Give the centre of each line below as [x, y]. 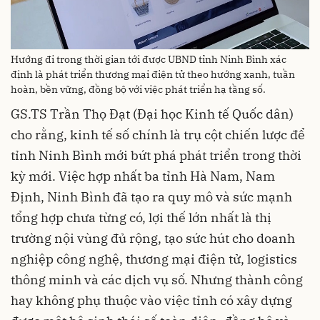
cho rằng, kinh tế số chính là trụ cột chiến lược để [158, 134]
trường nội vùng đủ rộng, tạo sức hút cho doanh [153, 238]
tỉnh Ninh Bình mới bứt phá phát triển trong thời [156, 155]
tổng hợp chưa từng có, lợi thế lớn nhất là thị [141, 217]
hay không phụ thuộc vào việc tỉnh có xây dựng [151, 300]
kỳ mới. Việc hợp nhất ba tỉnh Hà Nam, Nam [143, 176]
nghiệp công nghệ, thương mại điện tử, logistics [154, 259]
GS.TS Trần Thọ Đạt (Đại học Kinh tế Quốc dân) [152, 114]
